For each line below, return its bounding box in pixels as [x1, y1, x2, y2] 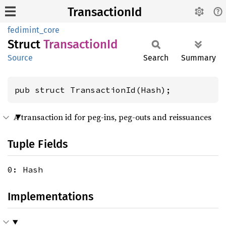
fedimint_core [8, 25, 60, 35]
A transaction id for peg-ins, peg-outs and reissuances [14, 111, 211, 123]
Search [143, 53, 168, 63]
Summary [181, 53, 216, 63]
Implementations [8, 190, 93, 203]
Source [8, 53, 33, 63]
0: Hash [8, 164, 43, 175]
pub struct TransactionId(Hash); [15, 85, 171, 95]
